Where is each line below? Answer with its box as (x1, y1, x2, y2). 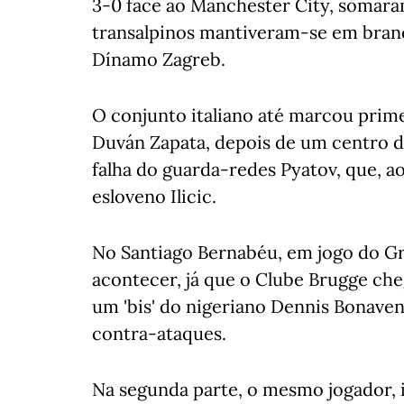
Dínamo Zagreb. (92, 48, 225, 70)
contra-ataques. (92, 322, 226, 344)
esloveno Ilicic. (92, 185, 216, 207)
